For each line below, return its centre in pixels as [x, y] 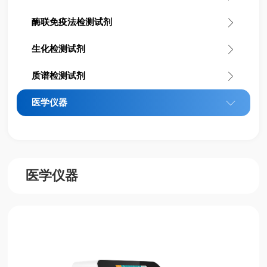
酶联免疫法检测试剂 [72, 22]
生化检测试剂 [59, 49]
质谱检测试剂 [59, 76]
